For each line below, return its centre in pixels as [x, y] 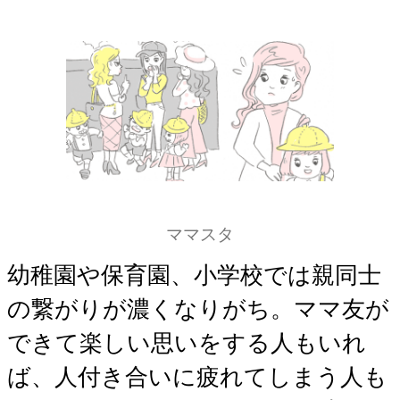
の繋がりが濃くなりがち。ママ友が [198, 309]
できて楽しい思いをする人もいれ [187, 343]
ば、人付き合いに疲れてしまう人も [197, 377]
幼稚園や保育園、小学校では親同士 [194, 275]
